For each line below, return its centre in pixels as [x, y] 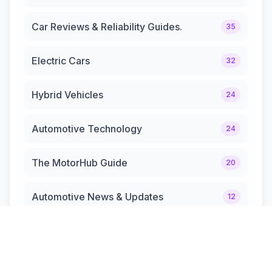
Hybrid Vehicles [67, 94]
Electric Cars [61, 60]
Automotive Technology [87, 128]
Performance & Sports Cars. [95, 264]
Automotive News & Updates [97, 196]
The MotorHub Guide [80, 162]
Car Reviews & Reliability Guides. [107, 26]
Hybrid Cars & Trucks [80, 230]
